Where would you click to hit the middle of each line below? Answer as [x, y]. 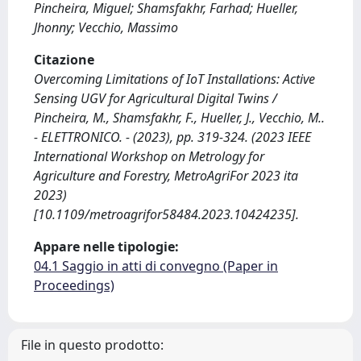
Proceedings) [74, 285]
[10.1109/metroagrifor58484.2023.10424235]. [166, 214]
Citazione [64, 60]
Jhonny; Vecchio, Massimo [106, 27]
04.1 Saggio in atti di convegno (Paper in [156, 266]
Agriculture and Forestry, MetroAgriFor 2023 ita [166, 176]
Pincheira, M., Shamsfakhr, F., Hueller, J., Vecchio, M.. [179, 118]
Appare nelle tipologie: [106, 247]
